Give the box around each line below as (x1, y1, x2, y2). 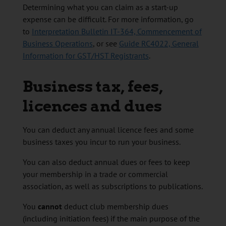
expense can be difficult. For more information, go (22, 14, 194, 25)
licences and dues (22, 97, 162, 116)
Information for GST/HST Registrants (22, 50, 149, 61)
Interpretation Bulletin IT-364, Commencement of (31, 26, 202, 37)
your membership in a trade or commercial (22, 169, 168, 180)
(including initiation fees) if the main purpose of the (22, 213, 200, 224)
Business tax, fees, (22, 77, 163, 96)
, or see (92, 38, 119, 49)
